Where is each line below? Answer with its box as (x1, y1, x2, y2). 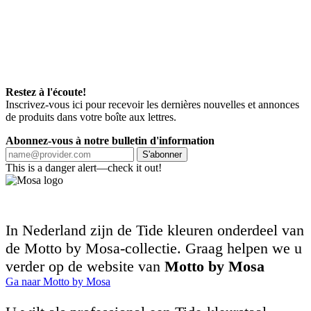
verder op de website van (6, 257, 165, 275)
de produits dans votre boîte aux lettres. (6, 110, 176, 123)
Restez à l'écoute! (6, 85, 86, 98)
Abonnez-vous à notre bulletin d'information (6, 134, 215, 146)
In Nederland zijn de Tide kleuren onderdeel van (6, 221, 304, 239)
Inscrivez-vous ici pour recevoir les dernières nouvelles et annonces (6, 98, 299, 110)
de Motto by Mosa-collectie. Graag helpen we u (6, 239, 302, 257)
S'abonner (142, 149, 182, 160)
